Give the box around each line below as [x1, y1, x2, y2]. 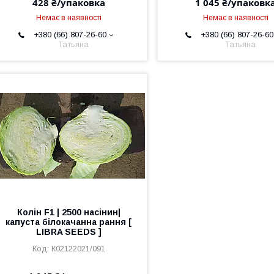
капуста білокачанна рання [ [6, 217, 132, 227]
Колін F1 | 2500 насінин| [17, 207, 120, 217]
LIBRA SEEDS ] [35, 227, 102, 237]
